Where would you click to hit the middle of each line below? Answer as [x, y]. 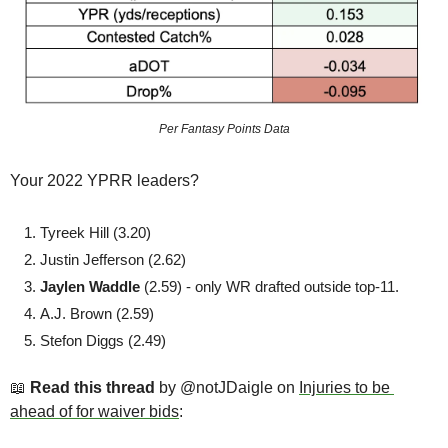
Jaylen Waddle [92, 287]
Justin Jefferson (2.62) [113, 260]
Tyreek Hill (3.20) [95, 233]
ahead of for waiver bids [94, 412]
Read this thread [92, 388]
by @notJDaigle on [227, 388]
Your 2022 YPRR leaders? [106, 181]
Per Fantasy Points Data [224, 129]
